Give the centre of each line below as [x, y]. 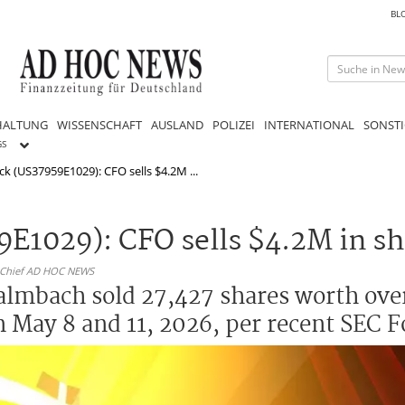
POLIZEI [234, 124]
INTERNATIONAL [309, 124]
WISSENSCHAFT [99, 124]
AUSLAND [177, 124]
